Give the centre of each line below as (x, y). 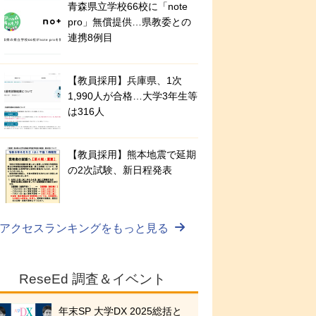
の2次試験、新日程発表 (120, 170)
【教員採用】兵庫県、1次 (125, 80)
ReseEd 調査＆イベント (92, 279)
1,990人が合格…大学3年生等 (133, 96)
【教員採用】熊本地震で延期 (132, 154)
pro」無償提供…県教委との (129, 22)
